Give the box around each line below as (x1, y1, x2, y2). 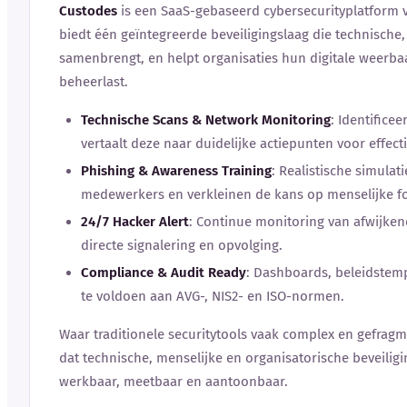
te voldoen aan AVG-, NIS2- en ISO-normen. (81, 287, 344, 304)
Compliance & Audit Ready (81, 263, 246, 281)
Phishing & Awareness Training (81, 162, 272, 179)
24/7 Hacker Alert (81, 213, 189, 230)
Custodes (59, 2, 117, 19)
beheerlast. (59, 73, 128, 90)
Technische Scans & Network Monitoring (81, 111, 331, 128)
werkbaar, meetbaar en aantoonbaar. (59, 372, 288, 390)
